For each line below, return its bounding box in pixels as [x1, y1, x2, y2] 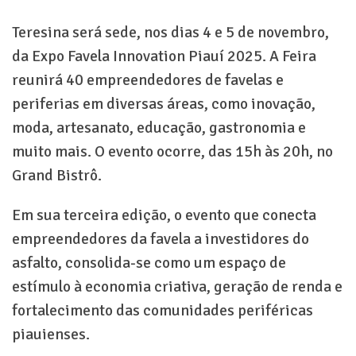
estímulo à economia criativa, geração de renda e [12, 277, 342, 296]
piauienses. [12, 325, 90, 344]
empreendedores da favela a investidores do [12, 230, 309, 249]
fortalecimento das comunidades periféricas [12, 301, 313, 320]
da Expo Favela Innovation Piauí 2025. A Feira [12, 47, 316, 66]
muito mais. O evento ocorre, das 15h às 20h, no [12, 142, 333, 161]
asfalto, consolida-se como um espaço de [12, 253, 286, 273]
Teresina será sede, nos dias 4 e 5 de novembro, [12, 23, 329, 42]
